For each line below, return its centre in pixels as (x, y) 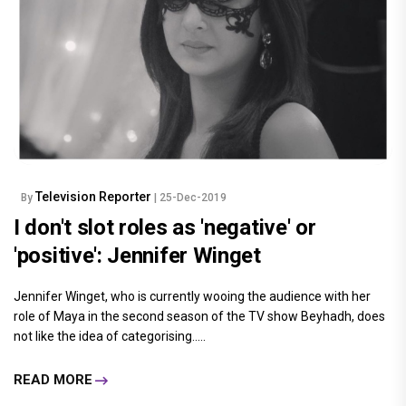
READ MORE (53, 380)
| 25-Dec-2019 (190, 197)
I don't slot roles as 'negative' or (165, 227)
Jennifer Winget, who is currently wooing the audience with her (192, 296)
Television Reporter (95, 196)
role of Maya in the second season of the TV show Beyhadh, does (199, 316)
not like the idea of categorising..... (110, 336)
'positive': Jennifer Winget (137, 255)
